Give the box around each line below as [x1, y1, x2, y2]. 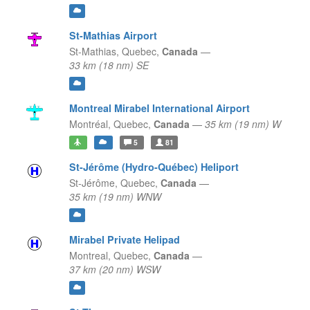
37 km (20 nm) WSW [69, 262, 161, 277]
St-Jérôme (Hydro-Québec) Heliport [69, 160, 239, 174]
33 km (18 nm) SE [69, 58, 149, 73]
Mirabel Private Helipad [69, 232, 180, 247]
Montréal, [69, 117, 111, 131]
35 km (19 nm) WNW [69, 190, 161, 204]
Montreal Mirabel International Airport [69, 101, 250, 116]
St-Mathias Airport [69, 28, 157, 43]
